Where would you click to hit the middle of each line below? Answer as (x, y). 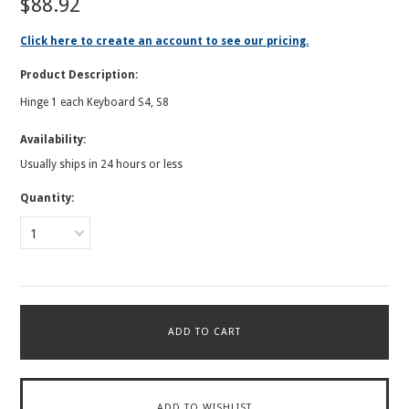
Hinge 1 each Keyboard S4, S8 (95, 102)
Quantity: (47, 198)
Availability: (53, 140)
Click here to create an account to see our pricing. (165, 41)
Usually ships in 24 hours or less (102, 164)
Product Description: (79, 75)
